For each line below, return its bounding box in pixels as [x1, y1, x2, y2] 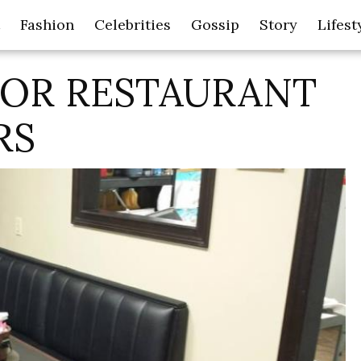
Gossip [191, 15, 239, 34]
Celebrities [94, 15, 171, 34]
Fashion [20, 15, 74, 34]
